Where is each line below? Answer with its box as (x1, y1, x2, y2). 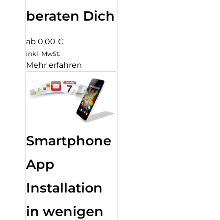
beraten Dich (26, 7, 115, 24)
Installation (26, 179, 103, 196)
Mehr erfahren (26, 60, 82, 70)
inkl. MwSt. (26, 49, 60, 57)
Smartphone (26, 132, 111, 149)
